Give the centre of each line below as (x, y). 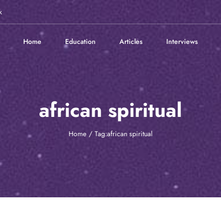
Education (80, 41)
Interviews (182, 41)
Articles (131, 41)
